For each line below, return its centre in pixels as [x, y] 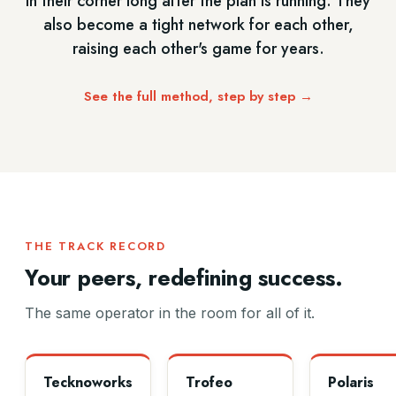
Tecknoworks [88, 382]
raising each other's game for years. [198, 49]
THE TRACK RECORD [96, 246]
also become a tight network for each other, [198, 25]
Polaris [350, 382]
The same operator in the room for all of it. [170, 313]
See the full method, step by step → [198, 96]
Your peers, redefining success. [184, 278]
